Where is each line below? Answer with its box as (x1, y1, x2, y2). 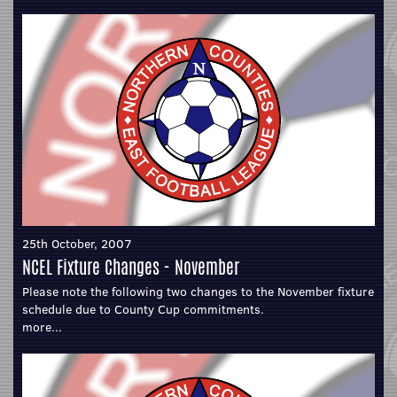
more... (22, 317, 62, 336)
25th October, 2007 (22, 234, 132, 253)
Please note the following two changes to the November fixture (22, 282, 374, 300)
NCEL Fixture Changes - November (22, 253, 239, 280)
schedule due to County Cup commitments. (22, 300, 264, 318)
